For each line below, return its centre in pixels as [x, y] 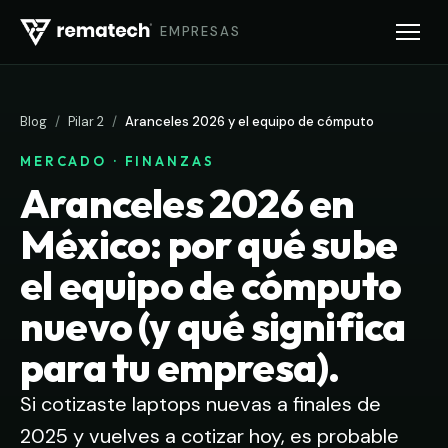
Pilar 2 [86, 121]
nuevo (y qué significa [213, 326]
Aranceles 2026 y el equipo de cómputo [249, 121]
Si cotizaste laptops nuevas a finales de [200, 404]
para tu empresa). [180, 367]
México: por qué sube [209, 244]
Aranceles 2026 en [187, 203]
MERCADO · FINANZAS [117, 161]
